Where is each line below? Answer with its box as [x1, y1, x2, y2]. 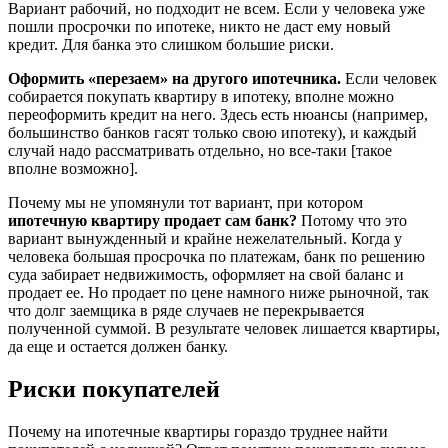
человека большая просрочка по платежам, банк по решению [8, 248, 425, 265]
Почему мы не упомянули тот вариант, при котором [8, 194, 363, 211]
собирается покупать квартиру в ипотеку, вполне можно [8, 88, 394, 105]
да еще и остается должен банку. [8, 338, 228, 355]
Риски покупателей [8, 375, 220, 402]
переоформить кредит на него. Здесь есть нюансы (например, [8, 106, 428, 123]
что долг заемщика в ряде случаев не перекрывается [8, 302, 364, 319]
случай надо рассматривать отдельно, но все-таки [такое [8, 142, 392, 159]
